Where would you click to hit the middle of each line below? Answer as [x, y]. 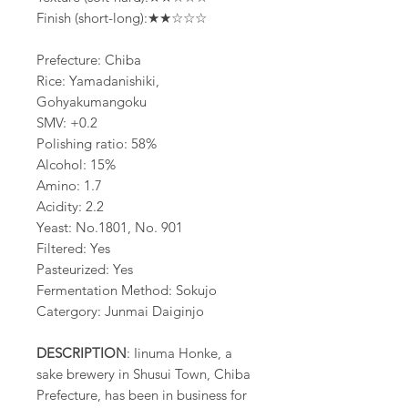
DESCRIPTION [82, 353]
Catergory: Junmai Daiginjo [120, 311]
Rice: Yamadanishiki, [98, 81]
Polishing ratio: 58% [97, 144]
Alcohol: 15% [76, 165]
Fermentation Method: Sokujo [127, 291]
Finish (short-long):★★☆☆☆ [122, 18]
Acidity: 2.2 [70, 207]
